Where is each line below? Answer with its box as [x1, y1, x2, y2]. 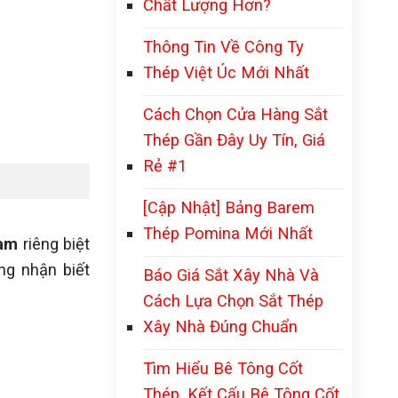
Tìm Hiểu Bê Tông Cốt [143, 359, 303, 378]
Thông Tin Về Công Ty [143, 37, 304, 56]
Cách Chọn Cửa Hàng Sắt [143, 105, 328, 123]
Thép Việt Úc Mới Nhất [143, 63, 309, 82]
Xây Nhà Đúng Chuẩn [143, 317, 298, 336]
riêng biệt [22, 235, 90, 254]
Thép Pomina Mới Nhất [143, 224, 313, 243]
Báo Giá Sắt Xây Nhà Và [143, 266, 319, 284]
